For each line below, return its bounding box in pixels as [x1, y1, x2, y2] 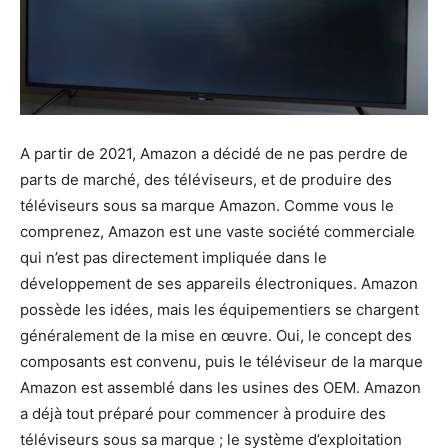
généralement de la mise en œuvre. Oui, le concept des [20, 325, 412, 345]
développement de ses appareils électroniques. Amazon [20, 273, 418, 293]
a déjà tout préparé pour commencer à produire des [20, 403, 386, 423]
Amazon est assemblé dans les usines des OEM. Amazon [20, 377, 421, 397]
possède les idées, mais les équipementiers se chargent [20, 299, 419, 319]
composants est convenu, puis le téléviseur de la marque [20, 351, 423, 371]
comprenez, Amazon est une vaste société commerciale [20, 221, 415, 241]
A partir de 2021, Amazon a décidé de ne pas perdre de [20, 143, 408, 163]
